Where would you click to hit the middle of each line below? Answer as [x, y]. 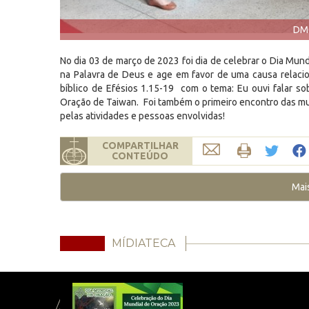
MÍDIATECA [143, 243]
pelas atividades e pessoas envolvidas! [142, 116]
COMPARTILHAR [140, 146]
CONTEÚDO [140, 156]
